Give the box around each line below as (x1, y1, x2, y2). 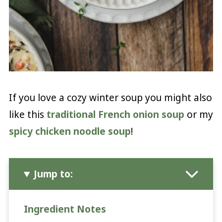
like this (8, 108, 47, 121)
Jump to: (34, 167, 73, 181)
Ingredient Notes (23, 203, 106, 216)
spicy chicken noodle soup (8, 125, 131, 138)
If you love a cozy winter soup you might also (8, 91, 212, 105)
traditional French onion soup (46, 108, 184, 121)
